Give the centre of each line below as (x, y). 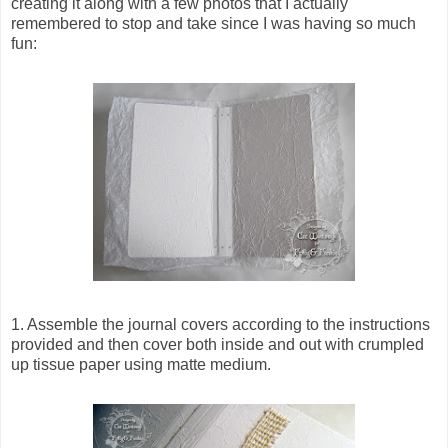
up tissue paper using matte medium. (141, 364)
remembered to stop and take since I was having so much (213, 23)
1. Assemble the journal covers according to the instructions (220, 324)
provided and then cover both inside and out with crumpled (217, 344)
